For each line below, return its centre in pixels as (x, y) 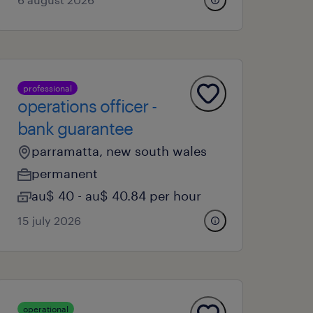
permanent (65, 173)
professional (48, 88)
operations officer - (87, 106)
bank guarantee (75, 128)
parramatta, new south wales (119, 151)
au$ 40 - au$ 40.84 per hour (117, 196)
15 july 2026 (50, 220)
